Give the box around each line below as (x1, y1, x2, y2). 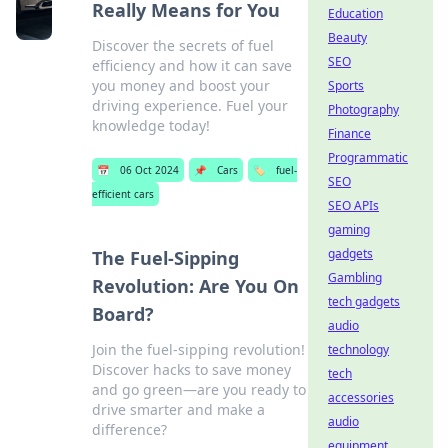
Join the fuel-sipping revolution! (92, 340, 306, 359)
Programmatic (328, 149, 408, 166)
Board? (92, 302, 155, 326)
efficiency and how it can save (92, 56, 293, 75)
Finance (328, 125, 371, 142)
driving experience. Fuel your (92, 96, 289, 115)
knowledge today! (92, 116, 211, 135)
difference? (92, 420, 168, 439)
